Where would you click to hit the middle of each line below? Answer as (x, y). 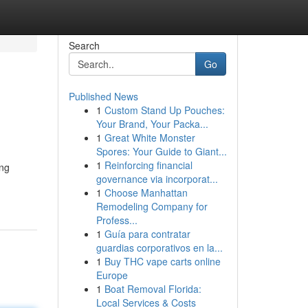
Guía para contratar (147, 234)
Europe (112, 275)
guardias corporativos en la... (159, 247)
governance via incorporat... (157, 179)
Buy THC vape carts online (162, 261)
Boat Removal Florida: (153, 289)
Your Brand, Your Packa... (152, 124)
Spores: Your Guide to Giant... (161, 151)
